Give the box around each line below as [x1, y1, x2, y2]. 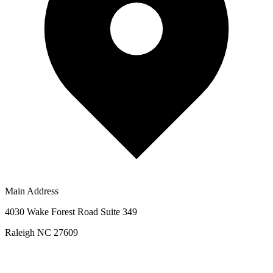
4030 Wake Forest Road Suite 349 [5, 206, 137, 217]
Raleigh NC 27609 [5, 227, 78, 238]
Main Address [5, 185, 58, 196]
